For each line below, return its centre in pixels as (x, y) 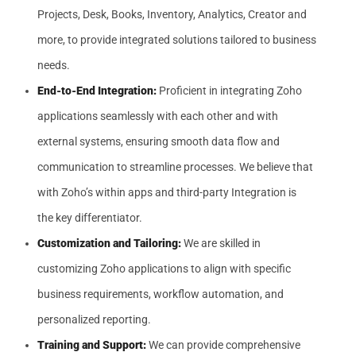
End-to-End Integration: (97, 91)
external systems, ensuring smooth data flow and (159, 141)
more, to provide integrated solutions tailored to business (177, 40)
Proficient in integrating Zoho (229, 91)
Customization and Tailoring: (109, 243)
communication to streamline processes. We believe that (175, 167)
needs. (54, 65)
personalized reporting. (94, 319)
